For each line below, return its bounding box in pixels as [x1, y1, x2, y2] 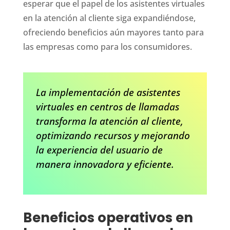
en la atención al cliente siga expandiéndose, [23, 12, 196, 24]
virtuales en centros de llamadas [35, 99, 179, 113]
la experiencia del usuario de [35, 142, 163, 157]
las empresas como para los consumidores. [23, 41, 192, 52]
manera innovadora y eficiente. [35, 157, 174, 171]
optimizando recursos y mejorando [35, 128, 190, 142]
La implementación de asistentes [35, 85, 180, 99]
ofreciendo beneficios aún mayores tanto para [23, 26, 204, 38]
